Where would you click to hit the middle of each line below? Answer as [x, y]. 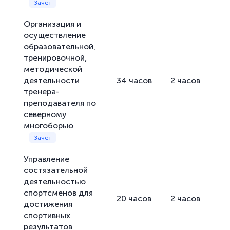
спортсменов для [59, 193]
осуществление [55, 35]
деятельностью [55, 182]
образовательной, [60, 47]
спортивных [47, 216]
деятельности [52, 81]
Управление [47, 159]
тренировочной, [55, 58]
